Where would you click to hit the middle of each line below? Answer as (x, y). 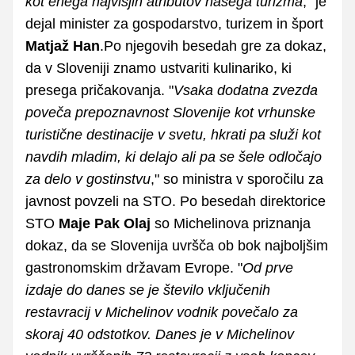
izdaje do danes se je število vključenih (148, 290)
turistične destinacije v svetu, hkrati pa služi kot (173, 134)
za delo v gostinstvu (88, 179)
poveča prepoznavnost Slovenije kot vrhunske (170, 112)
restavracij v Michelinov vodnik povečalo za (162, 312)
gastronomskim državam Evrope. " (134, 267)
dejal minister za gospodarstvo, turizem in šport (174, 23)
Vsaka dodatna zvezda (246, 90)
